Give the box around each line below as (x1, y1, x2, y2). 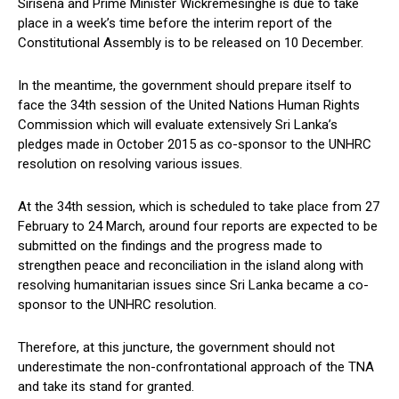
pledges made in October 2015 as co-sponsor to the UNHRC (18, 136, 371, 153)
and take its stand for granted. (18, 379, 194, 395)
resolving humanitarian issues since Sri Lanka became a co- (18, 277, 369, 294)
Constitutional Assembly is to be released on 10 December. (18, 35, 363, 52)
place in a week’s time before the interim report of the (18, 15, 332, 32)
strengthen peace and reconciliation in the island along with (18, 257, 363, 274)
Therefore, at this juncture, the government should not (18, 339, 335, 356)
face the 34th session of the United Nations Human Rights (18, 97, 360, 114)
